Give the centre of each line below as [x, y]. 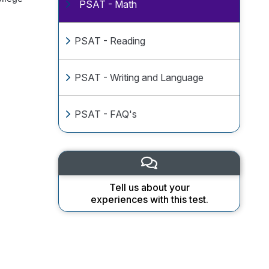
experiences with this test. [149, 199]
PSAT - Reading [110, 41]
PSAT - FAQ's [106, 114]
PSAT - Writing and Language [139, 77]
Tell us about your [149, 187]
